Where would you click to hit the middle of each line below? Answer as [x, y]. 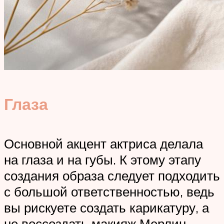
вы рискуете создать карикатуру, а [106, 207]
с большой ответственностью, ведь [109, 191]
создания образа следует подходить [112, 175]
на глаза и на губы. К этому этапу [102, 159]
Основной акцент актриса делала [103, 143]
